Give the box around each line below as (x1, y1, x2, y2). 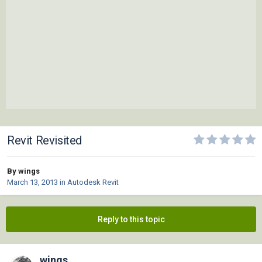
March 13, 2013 (7, 178, 58, 187)
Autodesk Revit (67, 178, 119, 187)
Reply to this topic (97, 215, 165, 225)
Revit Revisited (7, 133, 82, 148)
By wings (7, 167, 40, 176)
